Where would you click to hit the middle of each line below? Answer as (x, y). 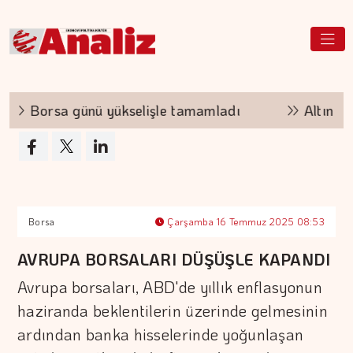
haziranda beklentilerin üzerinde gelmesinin (173, 310)
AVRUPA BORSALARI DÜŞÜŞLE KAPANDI (174, 259)
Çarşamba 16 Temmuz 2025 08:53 (245, 221)
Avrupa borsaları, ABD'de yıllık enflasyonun (170, 287)
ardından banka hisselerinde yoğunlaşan (161, 334)
